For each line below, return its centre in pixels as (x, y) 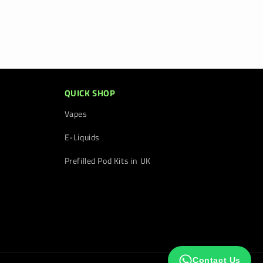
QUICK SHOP (90, 93)
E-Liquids (82, 137)
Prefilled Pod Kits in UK (107, 161)
